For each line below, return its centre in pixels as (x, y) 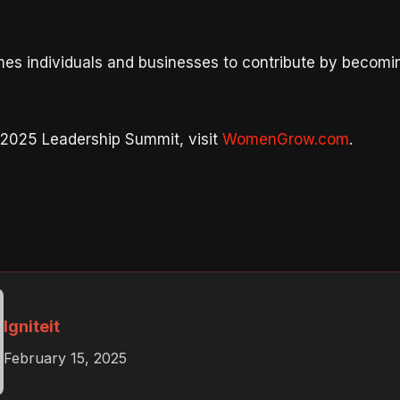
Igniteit (31, 327)
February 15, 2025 (65, 358)
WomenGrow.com (285, 139)
